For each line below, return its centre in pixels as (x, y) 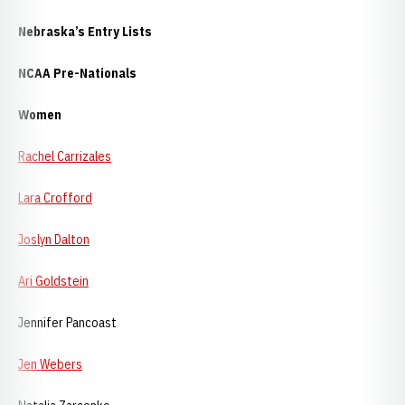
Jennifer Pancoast (96, 323)
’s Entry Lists (113, 32)
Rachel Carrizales (65, 156)
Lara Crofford (55, 198)
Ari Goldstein (53, 281)
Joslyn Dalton (54, 240)
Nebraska (47, 32)
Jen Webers (50, 364)
